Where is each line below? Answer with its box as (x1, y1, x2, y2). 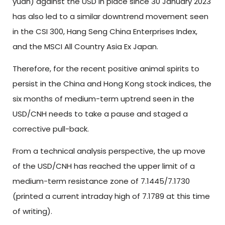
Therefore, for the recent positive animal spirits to (13, 63, 199, 74)
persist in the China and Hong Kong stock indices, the (13, 78, 211, 89)
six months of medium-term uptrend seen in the (13, 93, 194, 104)
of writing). (13, 206, 52, 217)
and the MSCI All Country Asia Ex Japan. (13, 41, 158, 52)
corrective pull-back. (13, 123, 89, 134)
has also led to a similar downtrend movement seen (13, 11, 208, 22)
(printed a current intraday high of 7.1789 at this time (13, 191, 210, 202)
